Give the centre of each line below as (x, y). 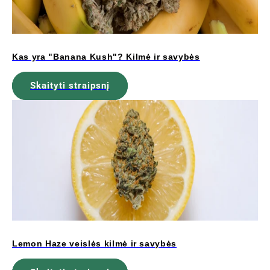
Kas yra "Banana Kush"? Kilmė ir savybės (106, 56)
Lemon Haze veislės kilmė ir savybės (95, 243)
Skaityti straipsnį (70, 86)
